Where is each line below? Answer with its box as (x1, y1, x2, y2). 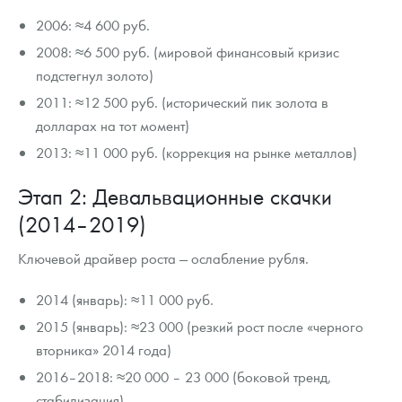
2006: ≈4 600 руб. (36, 15, 151, 35)
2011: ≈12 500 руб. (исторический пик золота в (36, 92, 329, 112)
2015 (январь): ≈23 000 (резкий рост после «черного (36, 317, 364, 336)
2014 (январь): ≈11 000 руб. (36, 290, 214, 310)
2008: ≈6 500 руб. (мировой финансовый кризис (36, 42, 340, 62)
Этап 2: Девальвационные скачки (18, 182, 332, 211)
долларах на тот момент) (36, 116, 190, 135)
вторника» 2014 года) (36, 340, 172, 360)
